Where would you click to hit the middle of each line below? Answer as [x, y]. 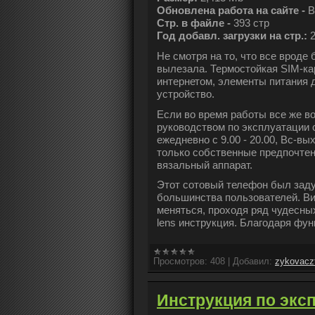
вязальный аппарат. [205, 165]
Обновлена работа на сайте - [232, 11]
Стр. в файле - [195, 23]
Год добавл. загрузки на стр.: [233, 36]
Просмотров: [180, 262]
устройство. [186, 94]
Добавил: [252, 262]
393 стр [251, 23]
